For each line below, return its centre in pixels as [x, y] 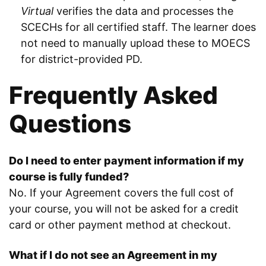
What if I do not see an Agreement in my [113, 255]
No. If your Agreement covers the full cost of [121, 192]
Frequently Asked [113, 95]
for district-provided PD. [82, 59]
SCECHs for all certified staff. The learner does [138, 27]
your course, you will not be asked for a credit [124, 208]
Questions [70, 123]
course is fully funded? [69, 176]
